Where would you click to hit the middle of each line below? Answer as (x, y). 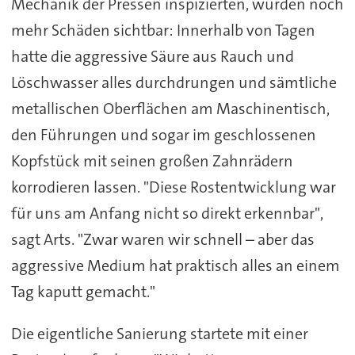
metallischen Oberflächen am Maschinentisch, (170, 108)
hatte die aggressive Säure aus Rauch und (152, 56)
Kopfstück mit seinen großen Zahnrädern (152, 160)
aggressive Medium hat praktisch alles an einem (175, 265)
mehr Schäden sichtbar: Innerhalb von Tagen (163, 30)
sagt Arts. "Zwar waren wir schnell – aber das (162, 239)
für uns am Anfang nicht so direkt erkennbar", (167, 213)
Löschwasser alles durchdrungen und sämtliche (174, 82)
